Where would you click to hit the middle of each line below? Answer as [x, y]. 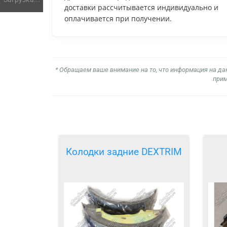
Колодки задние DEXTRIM [124, 152]
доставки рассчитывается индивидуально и [141, 7]
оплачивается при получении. [118, 18]
